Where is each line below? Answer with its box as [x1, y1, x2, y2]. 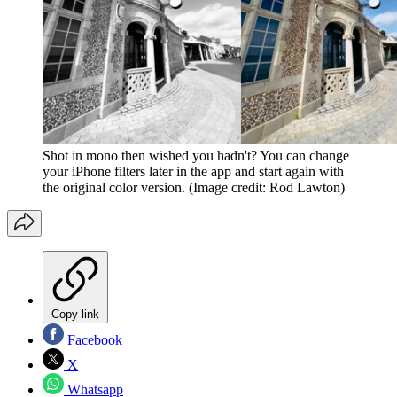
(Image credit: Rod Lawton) [189, 180, 345, 196]
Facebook [64, 332, 122, 348]
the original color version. [43, 180, 185, 196]
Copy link [51, 307, 99, 322]
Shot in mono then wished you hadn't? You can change [43, 148, 349, 164]
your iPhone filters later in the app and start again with [43, 164, 344, 180]
